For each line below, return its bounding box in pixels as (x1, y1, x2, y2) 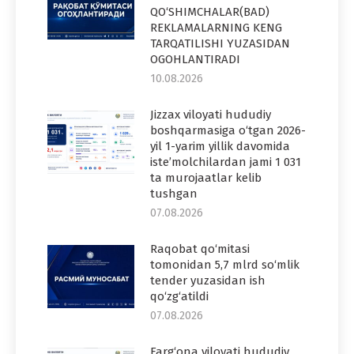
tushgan (150, 186, 198, 201)
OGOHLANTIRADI (150, 51, 240, 66)
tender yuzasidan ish (150, 273, 265, 288)
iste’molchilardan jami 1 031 (150, 154, 301, 169)
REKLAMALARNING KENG (150, 20, 282, 35)
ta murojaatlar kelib (150, 170, 262, 185)
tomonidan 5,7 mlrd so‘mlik (150, 257, 299, 272)
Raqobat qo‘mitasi (150, 241, 250, 256)
